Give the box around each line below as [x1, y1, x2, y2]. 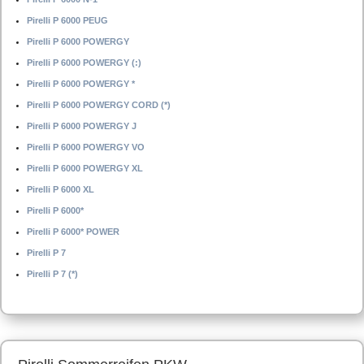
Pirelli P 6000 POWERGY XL [27, 163, 143, 173]
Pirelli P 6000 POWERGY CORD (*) [27, 100, 171, 110]
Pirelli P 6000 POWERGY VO [27, 142, 145, 152]
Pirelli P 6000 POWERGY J [27, 121, 136, 131]
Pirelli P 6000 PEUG [27, 15, 108, 25]
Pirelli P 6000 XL [27, 184, 94, 194]
